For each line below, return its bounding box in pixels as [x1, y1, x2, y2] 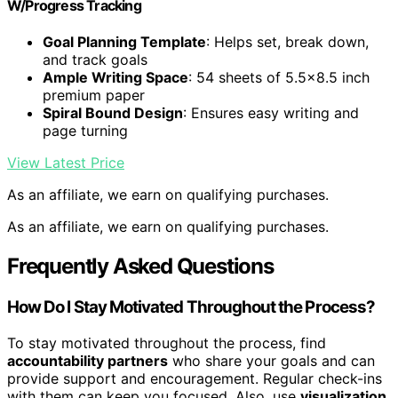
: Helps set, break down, [206, 33, 369, 52]
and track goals [43, 51, 147, 69]
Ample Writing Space [43, 68, 188, 87]
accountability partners [7, 351, 168, 370]
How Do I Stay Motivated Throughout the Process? [7, 297, 376, 318]
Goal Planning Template [43, 33, 206, 52]
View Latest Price [7, 154, 124, 172]
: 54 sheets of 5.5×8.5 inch [188, 68, 370, 87]
